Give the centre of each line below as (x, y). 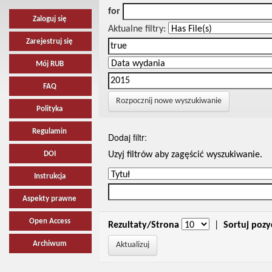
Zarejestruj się (50, 42)
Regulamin (50, 131)
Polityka (50, 109)
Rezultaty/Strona (143, 225)
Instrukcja (49, 176)
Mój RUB (49, 64)
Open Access (49, 221)
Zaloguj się (49, 19)
